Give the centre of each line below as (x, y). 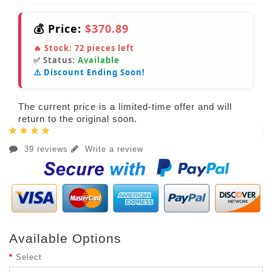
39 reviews (46, 149)
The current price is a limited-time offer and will (125, 107)
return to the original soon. (78, 119)
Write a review (113, 149)
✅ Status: (56, 60)
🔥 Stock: (54, 48)
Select (29, 257)
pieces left (109, 48)
